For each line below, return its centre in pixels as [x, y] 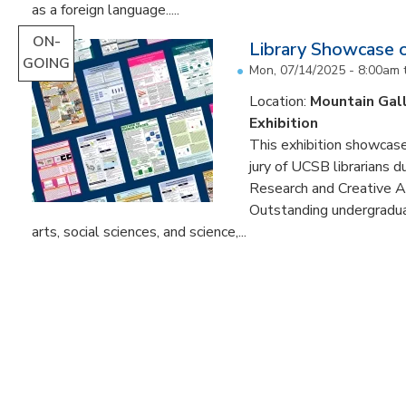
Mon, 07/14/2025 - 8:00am [324, 70]
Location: [280, 101]
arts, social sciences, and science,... [139, 232]
